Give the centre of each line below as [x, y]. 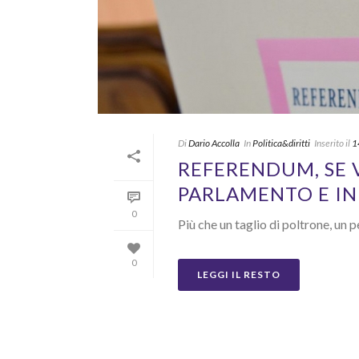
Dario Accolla [214, 143]
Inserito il [332, 143]
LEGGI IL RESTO [239, 275]
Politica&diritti [281, 143]
